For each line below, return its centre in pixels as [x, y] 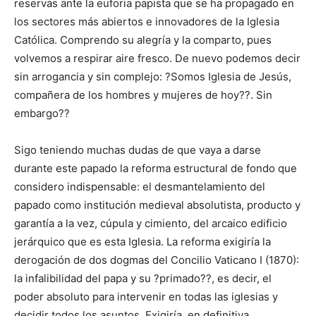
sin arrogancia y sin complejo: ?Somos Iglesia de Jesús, [153, 77]
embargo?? [42, 114]
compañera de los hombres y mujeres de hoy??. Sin [143, 95]
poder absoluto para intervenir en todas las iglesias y [146, 297]
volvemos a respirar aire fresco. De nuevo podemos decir [157, 59]
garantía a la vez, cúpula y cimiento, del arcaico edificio [151, 224]
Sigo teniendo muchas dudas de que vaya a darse [138, 150]
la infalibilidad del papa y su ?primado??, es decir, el [143, 279]
